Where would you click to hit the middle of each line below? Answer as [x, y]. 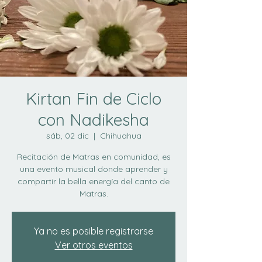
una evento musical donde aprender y [94, 169]
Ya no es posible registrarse [94, 231]
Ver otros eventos [94, 245]
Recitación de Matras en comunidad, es [94, 157]
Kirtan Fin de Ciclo [94, 99]
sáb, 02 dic [67, 136]
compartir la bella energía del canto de [94, 181]
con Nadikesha [94, 120]
